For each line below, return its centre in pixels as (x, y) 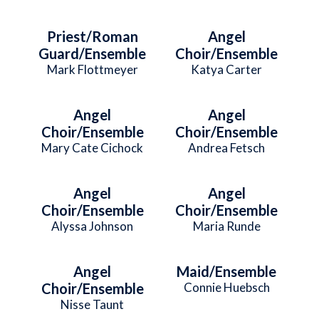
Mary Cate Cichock (93, 147)
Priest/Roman (92, 36)
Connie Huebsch (226, 287)
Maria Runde (226, 226)
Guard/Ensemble (93, 53)
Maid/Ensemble (227, 271)
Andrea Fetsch (227, 147)
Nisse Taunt (93, 304)
